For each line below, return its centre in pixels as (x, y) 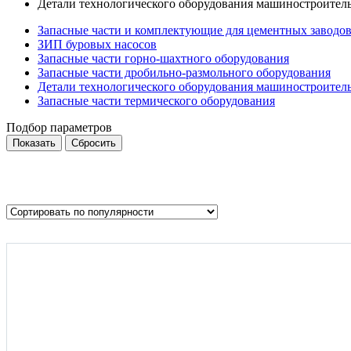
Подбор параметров (59, 127)
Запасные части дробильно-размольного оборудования (184, 72)
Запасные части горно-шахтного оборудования (163, 58)
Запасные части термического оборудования (156, 100)
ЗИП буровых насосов (97, 44)
